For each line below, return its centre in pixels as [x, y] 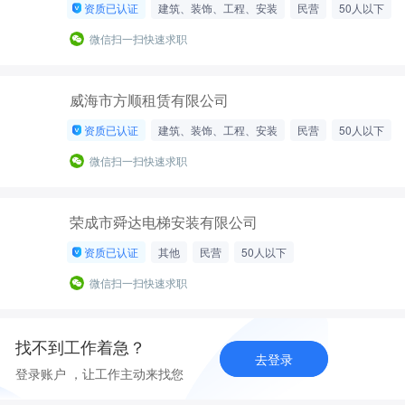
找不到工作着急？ [81, 347]
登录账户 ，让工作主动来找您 [100, 373]
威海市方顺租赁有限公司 [149, 100]
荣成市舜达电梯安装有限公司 [164, 222]
